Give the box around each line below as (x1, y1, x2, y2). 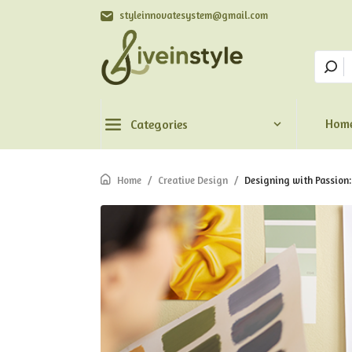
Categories (130, 116, 188, 132)
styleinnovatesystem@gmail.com (119, 9, 268, 21)
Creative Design (158, 174, 228, 186)
